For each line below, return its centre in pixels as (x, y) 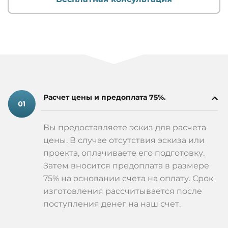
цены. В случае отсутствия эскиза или (124, 140)
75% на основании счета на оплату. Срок (128, 178)
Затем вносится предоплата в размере (126, 165)
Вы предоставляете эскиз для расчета (125, 127)
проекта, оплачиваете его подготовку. (124, 153)
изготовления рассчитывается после (123, 191)
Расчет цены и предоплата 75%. (105, 97)
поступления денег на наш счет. (112, 204)
